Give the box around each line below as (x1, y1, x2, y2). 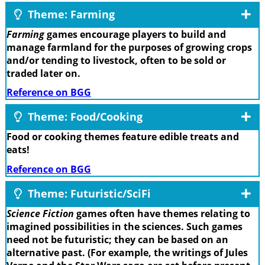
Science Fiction (7, 206, 74, 220)
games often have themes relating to (74, 206, 250, 220)
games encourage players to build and (44, 27, 226, 41)
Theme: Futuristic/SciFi (25, 186, 151, 201)
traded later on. (7, 66, 80, 80)
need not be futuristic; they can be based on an (7, 232, 228, 246)
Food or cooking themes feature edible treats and (7, 130, 239, 144)
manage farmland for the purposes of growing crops (7, 40, 252, 54)
